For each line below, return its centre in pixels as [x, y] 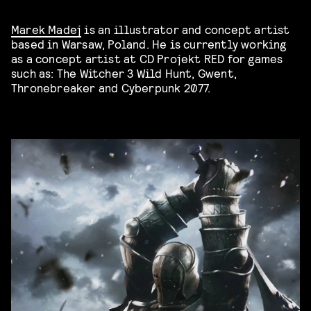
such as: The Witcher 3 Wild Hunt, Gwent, [124, 72]
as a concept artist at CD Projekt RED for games [147, 58]
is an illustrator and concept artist [186, 28]
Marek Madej [47, 28]
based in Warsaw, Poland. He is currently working [149, 43]
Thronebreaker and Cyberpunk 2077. [111, 87]
